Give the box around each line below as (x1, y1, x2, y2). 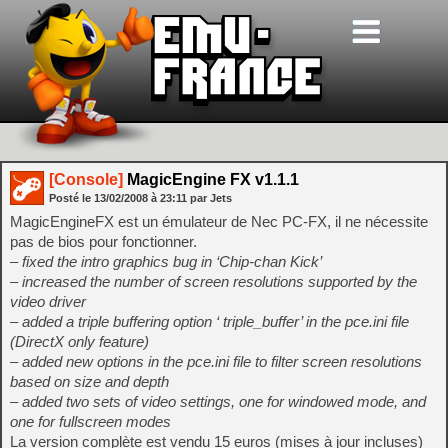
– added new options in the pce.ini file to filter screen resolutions (10, 353, 422, 370)
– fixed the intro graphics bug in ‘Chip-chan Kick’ (10, 253, 322, 270)
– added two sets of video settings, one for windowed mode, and (10, 393, 426, 410)
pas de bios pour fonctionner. (10, 233, 197, 250)
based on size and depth (10, 373, 169, 390)
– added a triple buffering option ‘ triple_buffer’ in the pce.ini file (10, 313, 409, 330)
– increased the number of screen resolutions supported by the (10, 273, 417, 290)
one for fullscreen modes (10, 413, 171, 430)
